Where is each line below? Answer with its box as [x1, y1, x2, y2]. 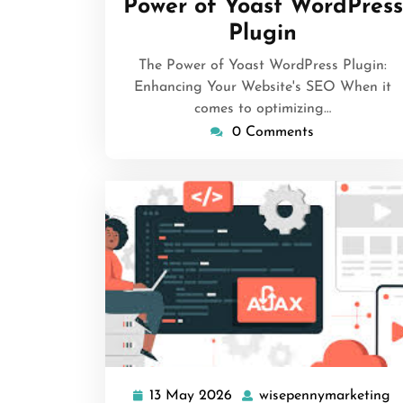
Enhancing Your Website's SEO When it [134, 79, 391, 94]
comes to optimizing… [194, 101, 331, 116]
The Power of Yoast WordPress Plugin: [139, 58, 387, 73]
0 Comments [231, 124, 314, 139]
